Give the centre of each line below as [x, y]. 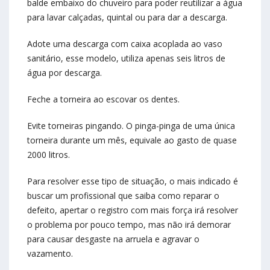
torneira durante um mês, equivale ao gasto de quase [132, 140]
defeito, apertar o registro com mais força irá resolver [133, 210]
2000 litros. [49, 155]
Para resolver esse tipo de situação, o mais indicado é [133, 181]
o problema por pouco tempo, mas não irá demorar [129, 225]
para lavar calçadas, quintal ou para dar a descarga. [127, 17]
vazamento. [50, 254]
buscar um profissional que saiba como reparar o [123, 196]
